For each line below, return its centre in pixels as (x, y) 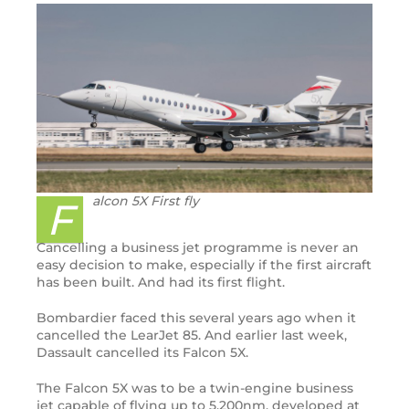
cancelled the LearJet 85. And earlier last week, (192, 336)
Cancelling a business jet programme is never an (198, 248)
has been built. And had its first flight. (161, 283)
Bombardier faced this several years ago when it (196, 318)
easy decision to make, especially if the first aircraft (204, 265)
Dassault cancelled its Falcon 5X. (142, 353)
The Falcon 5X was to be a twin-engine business (195, 388)
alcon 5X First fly (146, 201)
